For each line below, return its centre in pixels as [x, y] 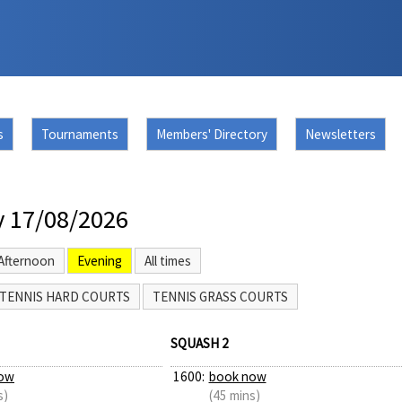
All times [168, 260]
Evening [100, 260]
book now [237, 376]
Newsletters [341, 134]
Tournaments [80, 134]
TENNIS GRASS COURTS [220, 297]
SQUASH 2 [199, 343]
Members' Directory [212, 134]
